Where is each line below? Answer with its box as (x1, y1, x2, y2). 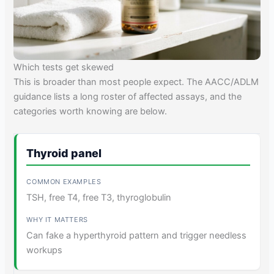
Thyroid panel (26, 146, 102, 160)
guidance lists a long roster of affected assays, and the (13, 91, 242, 103)
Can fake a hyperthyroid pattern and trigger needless (26, 229, 247, 241)
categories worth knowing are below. (13, 106, 168, 117)
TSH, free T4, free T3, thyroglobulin (26, 191, 172, 203)
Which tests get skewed (13, 62, 114, 73)
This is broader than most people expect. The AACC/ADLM (13, 76, 259, 88)
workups (26, 244, 63, 256)
